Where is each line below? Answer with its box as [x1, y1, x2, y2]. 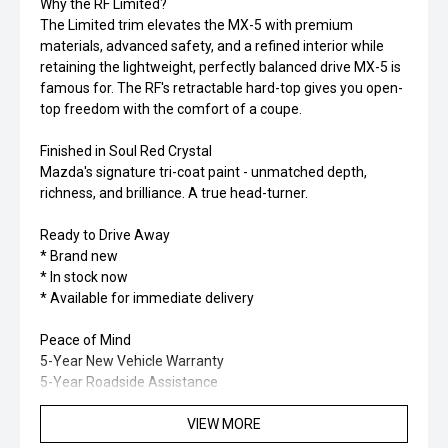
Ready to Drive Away [40, 227, 170, 243]
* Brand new [40, 248, 118, 264]
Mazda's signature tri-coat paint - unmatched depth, [40, 164, 367, 180]
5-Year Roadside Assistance [40, 374, 218, 390]
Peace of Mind [40, 332, 131, 348]
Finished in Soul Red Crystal [40, 143, 212, 159]
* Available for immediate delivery [40, 290, 254, 306]
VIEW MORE [187, 416, 261, 433]
